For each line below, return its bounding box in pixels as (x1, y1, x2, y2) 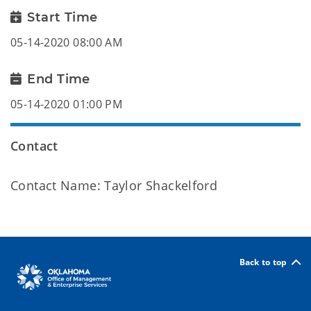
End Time (27, 72, 90, 87)
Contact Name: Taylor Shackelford (10, 177, 218, 194)
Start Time (27, 10, 98, 25)
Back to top (239, 255, 287, 268)
